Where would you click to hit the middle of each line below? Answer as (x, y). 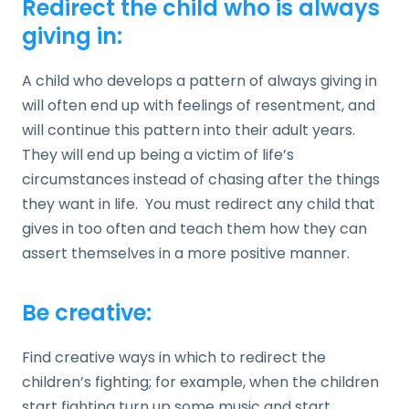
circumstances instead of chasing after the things (201, 179)
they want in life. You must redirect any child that (199, 204)
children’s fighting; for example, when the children (200, 382)
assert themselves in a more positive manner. (186, 253)
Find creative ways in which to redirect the (174, 357)
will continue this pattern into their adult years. (189, 130)
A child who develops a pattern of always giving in (199, 80)
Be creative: (87, 312)
